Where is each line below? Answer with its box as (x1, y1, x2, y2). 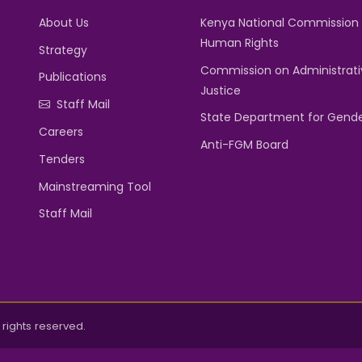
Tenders (39, 150, 85, 167)
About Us (39, 14, 89, 31)
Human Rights (200, 34, 279, 51)
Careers (39, 123, 83, 140)
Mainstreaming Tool (39, 178, 151, 195)
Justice (200, 82, 241, 99)
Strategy (39, 41, 87, 58)
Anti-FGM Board (200, 137, 288, 154)
